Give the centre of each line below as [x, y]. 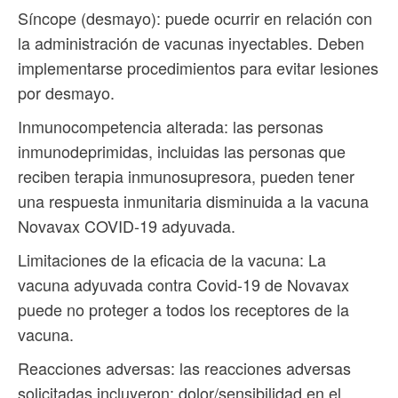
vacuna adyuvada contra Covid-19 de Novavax [183, 285]
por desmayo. [66, 93]
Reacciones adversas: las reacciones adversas [184, 368]
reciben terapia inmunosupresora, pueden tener [186, 176]
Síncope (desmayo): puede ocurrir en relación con [195, 18]
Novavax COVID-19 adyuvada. [127, 226]
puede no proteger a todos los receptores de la [183, 310]
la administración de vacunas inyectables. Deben [191, 43]
